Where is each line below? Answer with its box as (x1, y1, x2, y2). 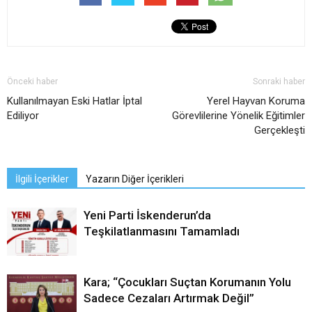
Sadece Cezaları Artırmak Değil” (84, 290, 254, 305)
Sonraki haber (253, 76, 305, 86)
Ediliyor (7, 109, 39, 122)
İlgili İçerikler (15, 173, 69, 185)
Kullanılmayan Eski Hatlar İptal (7, 94, 142, 107)
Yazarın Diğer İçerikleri (86, 173, 184, 185)
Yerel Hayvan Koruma (207, 94, 305, 107)
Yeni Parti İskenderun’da (84, 208, 211, 222)
